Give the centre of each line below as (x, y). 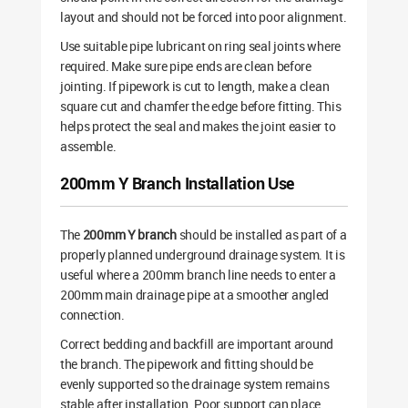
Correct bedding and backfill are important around (197, 344)
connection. (92, 315)
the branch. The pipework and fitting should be (186, 364)
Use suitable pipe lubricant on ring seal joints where (200, 46)
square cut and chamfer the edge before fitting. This (200, 107)
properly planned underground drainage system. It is (202, 255)
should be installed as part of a (261, 235)
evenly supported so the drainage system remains (194, 384)
